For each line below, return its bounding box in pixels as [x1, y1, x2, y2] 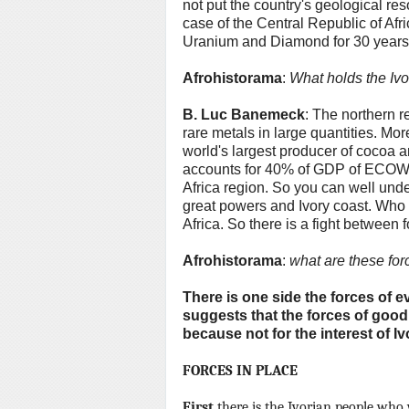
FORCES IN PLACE [183, 362, 298, 379]
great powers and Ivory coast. [183, 198, 372, 214]
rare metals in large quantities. [183, 125, 381, 141]
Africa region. [183, 180, 268, 195]
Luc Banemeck [201, 107, 305, 122]
